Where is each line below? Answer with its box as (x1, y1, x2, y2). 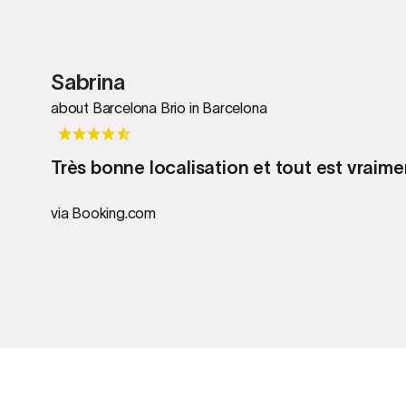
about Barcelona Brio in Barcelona (51, 99, 267, 116)
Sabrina (51, 69, 125, 94)
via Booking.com (51, 204, 156, 221)
